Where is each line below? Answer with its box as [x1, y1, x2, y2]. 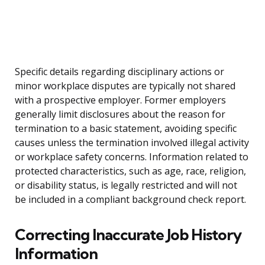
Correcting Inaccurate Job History [15, 225, 241, 245]
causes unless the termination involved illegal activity [15, 136, 249, 150]
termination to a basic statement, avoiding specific [15, 122, 237, 135]
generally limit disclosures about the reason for [15, 108, 225, 121]
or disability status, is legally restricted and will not [15, 179, 237, 192]
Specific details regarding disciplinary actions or [15, 65, 224, 79]
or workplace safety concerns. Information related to [15, 150, 248, 164]
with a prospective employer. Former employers [15, 93, 226, 107]
